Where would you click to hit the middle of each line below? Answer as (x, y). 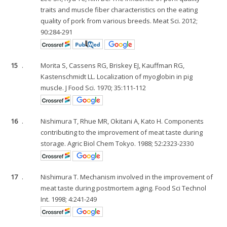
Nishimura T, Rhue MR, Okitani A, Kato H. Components (122, 121)
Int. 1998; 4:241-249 (69, 199)
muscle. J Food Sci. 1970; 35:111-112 (93, 88)
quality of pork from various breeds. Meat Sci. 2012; (119, 21)
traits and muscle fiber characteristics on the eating (119, 10)
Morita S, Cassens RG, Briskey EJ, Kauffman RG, (113, 65)
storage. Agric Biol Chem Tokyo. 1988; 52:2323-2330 (117, 143)
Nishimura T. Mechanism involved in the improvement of (127, 177)
